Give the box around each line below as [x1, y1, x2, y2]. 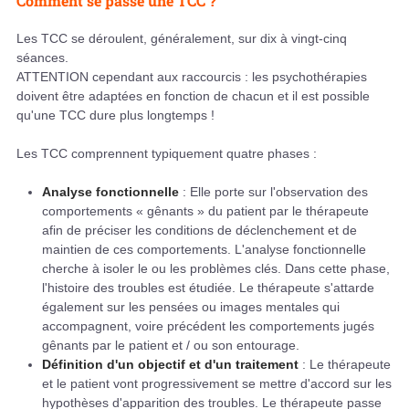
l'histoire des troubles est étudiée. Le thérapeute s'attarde [42, 280, 374, 296]
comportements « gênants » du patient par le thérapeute [42, 204, 369, 219]
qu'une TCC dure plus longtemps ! [16, 108, 215, 123]
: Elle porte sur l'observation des [179, 184, 368, 200]
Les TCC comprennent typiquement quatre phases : [16, 146, 317, 162]
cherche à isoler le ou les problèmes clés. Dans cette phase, [42, 261, 390, 277]
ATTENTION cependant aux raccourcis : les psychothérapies [16, 69, 367, 85]
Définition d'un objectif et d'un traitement [42, 357, 299, 372]
